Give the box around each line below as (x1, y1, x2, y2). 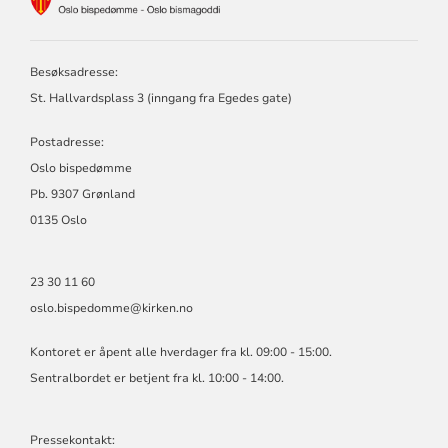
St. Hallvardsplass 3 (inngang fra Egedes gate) (29, 89, 292, 106)
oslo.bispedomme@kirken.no (29, 299, 193, 316)
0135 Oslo (29, 211, 87, 228)
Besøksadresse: (29, 63, 118, 80)
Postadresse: (29, 133, 104, 150)
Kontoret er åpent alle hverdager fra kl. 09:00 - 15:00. (29, 343, 332, 360)
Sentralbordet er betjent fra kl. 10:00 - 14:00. (29, 369, 287, 386)
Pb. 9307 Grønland (29, 185, 135, 202)
